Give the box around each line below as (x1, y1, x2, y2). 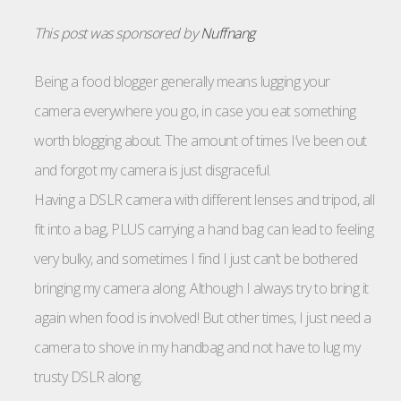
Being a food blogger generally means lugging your (34, 72, 330, 92)
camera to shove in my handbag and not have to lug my (34, 337, 360, 358)
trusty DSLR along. (34, 367, 142, 388)
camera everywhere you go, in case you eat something (34, 101, 356, 122)
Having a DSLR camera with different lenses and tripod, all (34, 190, 374, 210)
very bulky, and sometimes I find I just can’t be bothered (34, 249, 358, 269)
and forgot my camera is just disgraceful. (34, 160, 271, 181)
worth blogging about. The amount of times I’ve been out (34, 131, 367, 151)
